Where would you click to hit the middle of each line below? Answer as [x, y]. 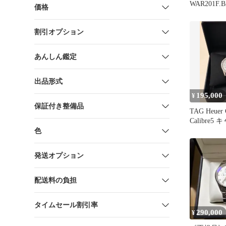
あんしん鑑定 [55, 56]
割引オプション [59, 32]
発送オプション [59, 155]
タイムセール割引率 [66, 205]
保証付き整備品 [59, 106]
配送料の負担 [55, 180]
